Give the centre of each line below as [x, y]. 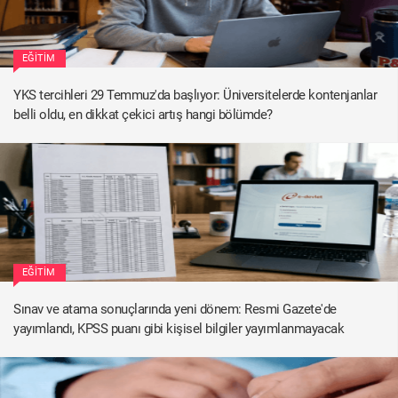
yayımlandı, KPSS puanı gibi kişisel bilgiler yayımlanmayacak [179, 329]
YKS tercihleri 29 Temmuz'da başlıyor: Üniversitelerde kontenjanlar [195, 95]
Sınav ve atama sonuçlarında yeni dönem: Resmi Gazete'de [175, 309]
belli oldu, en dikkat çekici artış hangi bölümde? [143, 115]
